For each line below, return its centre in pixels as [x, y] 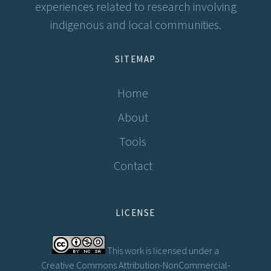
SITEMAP [135, 59]
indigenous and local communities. [135, 24]
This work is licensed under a [162, 250]
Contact [133, 165]
